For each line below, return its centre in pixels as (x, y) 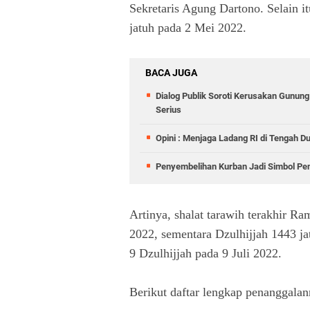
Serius (168, 110)
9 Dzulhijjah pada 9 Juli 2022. (206, 253)
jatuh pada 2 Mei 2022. (188, 28)
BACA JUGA (171, 73)
